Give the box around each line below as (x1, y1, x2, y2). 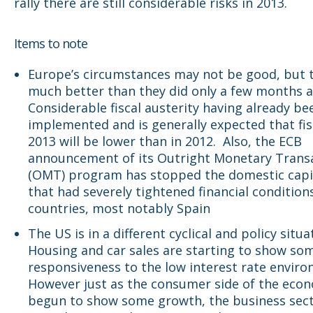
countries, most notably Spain (28, 200, 210, 217)
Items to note (14, 35, 87, 52)
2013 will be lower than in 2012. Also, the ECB (28, 133, 302, 150)
